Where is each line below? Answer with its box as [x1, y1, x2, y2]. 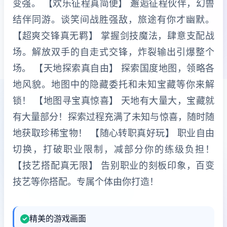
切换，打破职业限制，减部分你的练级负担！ [13, 144, 214, 155]
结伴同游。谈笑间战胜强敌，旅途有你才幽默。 [13, 14, 214, 25]
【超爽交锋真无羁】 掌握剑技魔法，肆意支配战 [13, 30, 214, 41]
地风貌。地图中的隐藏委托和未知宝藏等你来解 [13, 79, 214, 90]
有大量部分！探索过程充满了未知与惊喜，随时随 [13, 111, 214, 122]
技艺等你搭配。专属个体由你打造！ [13, 176, 159, 187]
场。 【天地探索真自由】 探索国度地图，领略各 [13, 63, 214, 73]
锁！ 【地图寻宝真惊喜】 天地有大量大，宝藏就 [13, 95, 214, 106]
